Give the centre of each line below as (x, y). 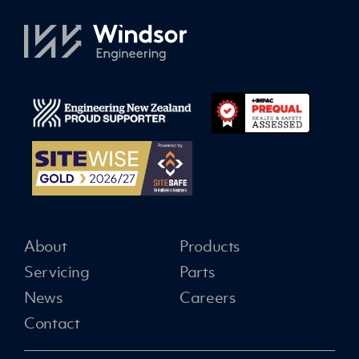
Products (210, 246)
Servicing (57, 272)
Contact (52, 323)
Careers (208, 297)
